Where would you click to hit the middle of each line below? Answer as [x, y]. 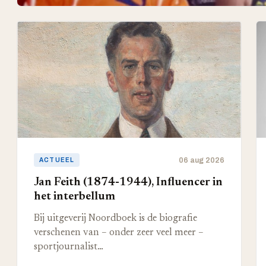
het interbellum [75, 197]
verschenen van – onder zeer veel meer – [119, 233]
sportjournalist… [69, 247]
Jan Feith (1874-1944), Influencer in [128, 182]
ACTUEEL [57, 160]
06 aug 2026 [201, 160]
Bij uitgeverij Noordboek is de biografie [115, 218]
